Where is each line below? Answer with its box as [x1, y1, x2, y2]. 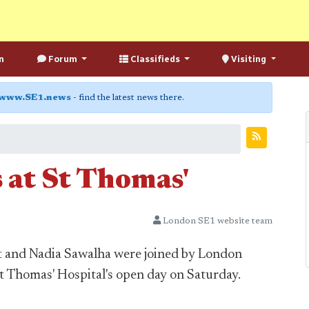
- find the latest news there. [71, 93, 184, 102]
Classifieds [128, 54, 182, 64]
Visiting [229, 54, 269, 64]
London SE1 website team [161, 217, 272, 226]
